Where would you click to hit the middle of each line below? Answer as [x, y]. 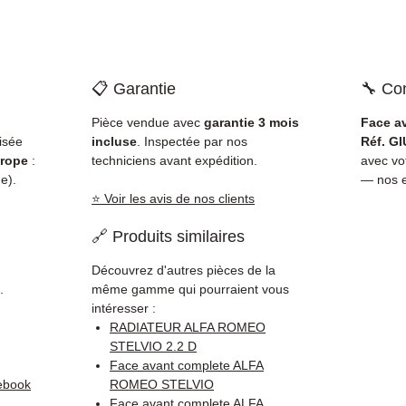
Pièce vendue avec [148, 123]
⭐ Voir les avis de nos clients [173, 199]
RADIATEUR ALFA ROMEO [188, 328]
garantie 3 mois [251, 123]
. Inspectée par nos [192, 142]
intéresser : [124, 309]
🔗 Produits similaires [168, 237]
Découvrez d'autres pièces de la [184, 271]
